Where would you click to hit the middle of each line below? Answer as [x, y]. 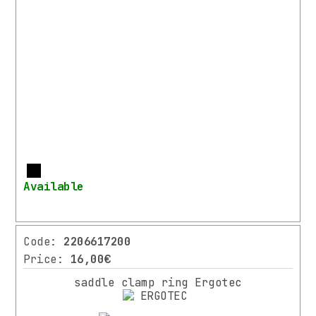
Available [54, 187]
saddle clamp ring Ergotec [158, 283]
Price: [47, 260]
